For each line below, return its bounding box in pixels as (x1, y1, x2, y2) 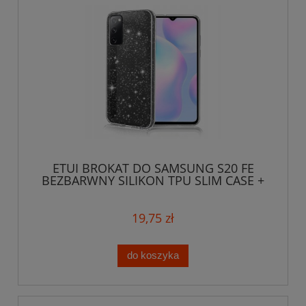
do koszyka (127, 249, 179, 262)
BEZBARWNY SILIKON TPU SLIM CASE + (42, 171, 264, 189)
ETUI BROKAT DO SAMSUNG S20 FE (52, 159, 254, 176)
